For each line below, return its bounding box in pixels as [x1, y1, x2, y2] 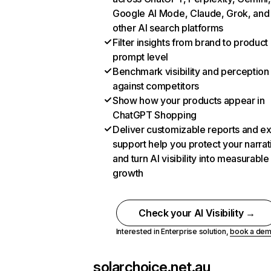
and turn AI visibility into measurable [113, 152, 269, 165]
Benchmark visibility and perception [113, 65, 269, 77]
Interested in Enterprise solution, [116, 227, 230, 236]
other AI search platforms [113, 22, 223, 34]
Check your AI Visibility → [139, 207, 255, 219]
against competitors [113, 80, 199, 92]
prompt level [113, 51, 169, 63]
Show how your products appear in [113, 94, 265, 106]
